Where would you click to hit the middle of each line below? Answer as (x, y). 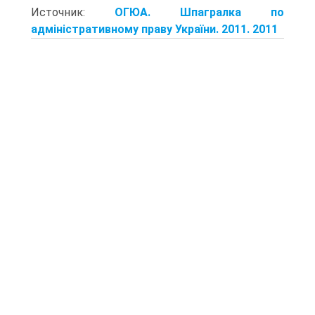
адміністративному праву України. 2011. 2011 (154, 29)
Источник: (73, 12)
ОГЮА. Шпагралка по (199, 12)
